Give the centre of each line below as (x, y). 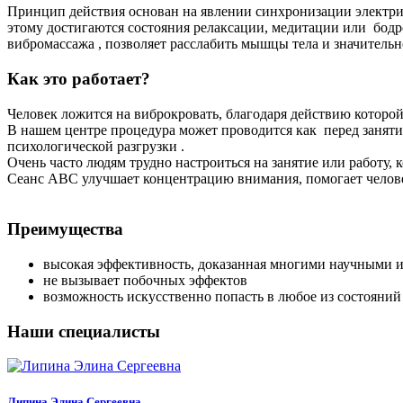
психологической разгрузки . (98, 146)
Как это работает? (79, 78)
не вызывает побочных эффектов (145, 280)
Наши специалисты (84, 331)
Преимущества (65, 229)
